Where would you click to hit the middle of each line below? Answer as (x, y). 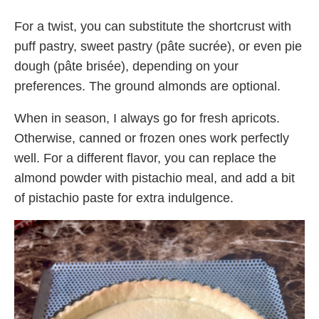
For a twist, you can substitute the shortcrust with (153, 26)
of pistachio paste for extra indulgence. (124, 198)
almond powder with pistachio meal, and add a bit (155, 178)
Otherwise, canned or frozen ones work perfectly (152, 138)
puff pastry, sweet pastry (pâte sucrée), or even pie (158, 46)
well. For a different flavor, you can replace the (145, 158)
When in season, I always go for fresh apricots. (147, 118)
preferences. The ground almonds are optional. (147, 86)
